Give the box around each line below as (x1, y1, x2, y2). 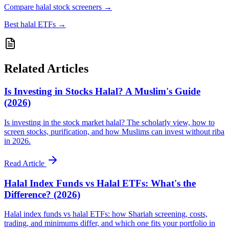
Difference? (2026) (4, 189, 80, 200)
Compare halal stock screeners (4, 3, 102, 12)
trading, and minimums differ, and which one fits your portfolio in (4, 219, 215, 228)
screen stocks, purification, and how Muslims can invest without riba (4, 127, 224, 136)
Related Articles (4, 62, 88, 76)
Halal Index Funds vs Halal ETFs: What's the (4, 177, 196, 189)
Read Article (4, 158, 47, 168)
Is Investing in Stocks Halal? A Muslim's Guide (4, 86, 200, 97)
